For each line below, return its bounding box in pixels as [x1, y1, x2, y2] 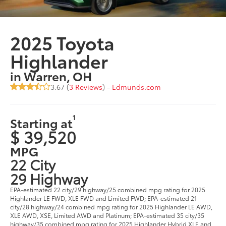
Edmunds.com [112, 82, 161, 92]
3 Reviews [69, 82, 103, 92]
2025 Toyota [10, 29, 115, 55]
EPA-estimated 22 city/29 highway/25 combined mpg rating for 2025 [10, 185, 206, 194]
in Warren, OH [10, 67, 92, 85]
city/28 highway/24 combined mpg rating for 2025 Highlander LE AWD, [10, 202, 213, 211]
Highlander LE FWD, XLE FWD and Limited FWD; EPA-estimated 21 [10, 193, 197, 202]
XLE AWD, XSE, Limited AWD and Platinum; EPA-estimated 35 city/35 [10, 210, 205, 219]
